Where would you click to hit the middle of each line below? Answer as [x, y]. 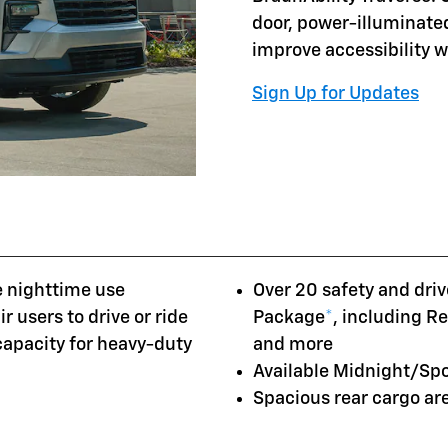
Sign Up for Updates [335, 93]
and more [293, 344]
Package [289, 317]
